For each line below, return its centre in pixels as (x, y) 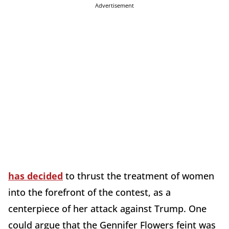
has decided (36, 176)
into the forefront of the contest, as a (89, 192)
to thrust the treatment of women (139, 176)
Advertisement (114, 6)
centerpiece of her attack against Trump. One (107, 209)
